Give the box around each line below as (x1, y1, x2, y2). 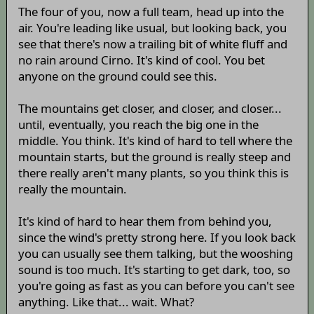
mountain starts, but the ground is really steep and (18, 149, 291, 165)
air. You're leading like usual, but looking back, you (18, 20, 287, 36)
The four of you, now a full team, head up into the (18, 4, 284, 20)
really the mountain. (18, 181, 127, 198)
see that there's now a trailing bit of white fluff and (18, 36, 287, 53)
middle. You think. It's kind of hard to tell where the (18, 132, 292, 149)
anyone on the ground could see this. (18, 68, 217, 85)
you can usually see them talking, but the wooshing (18, 245, 293, 262)
